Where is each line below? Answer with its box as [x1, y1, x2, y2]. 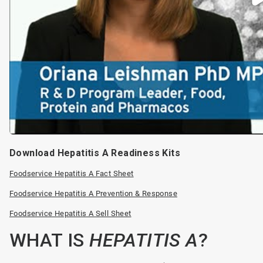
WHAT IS [9, 229, 90, 251]
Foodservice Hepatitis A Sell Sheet [9, 209, 131, 218]
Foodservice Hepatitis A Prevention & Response [9, 189, 177, 198]
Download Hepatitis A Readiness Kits [9, 147, 180, 159]
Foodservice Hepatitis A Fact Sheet [9, 169, 134, 178]
